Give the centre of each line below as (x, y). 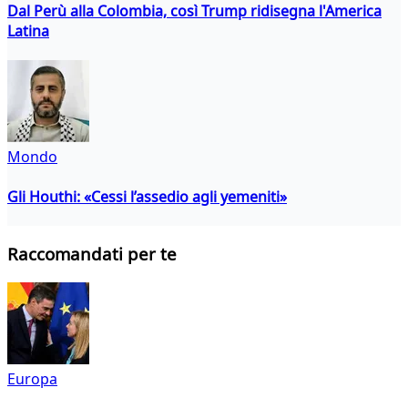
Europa (32, 379)
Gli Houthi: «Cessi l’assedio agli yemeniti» (147, 196)
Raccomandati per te (92, 254)
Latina (28, 31)
